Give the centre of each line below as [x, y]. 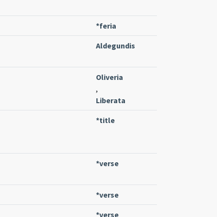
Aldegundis [116, 45]
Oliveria [109, 77]
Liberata [111, 100]
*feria [106, 25]
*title [105, 120]
